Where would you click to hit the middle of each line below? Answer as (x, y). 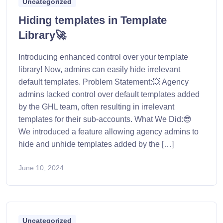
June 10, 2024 (41, 168)
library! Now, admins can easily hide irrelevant (99, 70)
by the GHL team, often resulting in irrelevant (96, 107)
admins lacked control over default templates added (109, 95)
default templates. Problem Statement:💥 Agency (104, 82)
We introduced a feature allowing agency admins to (109, 132)
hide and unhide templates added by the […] (96, 144)
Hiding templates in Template (93, 20)
